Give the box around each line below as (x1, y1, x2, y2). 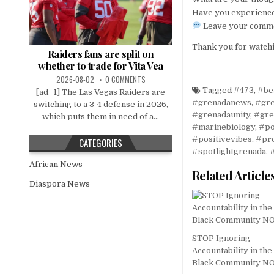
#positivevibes (192, 134, 253, 144)
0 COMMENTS (105, 73, 146, 84)
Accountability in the (192, 245, 273, 255)
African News (29, 159, 83, 169)
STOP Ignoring (192, 233, 251, 243)
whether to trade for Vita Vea (38, 59, 163, 72)
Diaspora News (29, 179, 91, 188)
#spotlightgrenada (192, 146, 267, 156)
